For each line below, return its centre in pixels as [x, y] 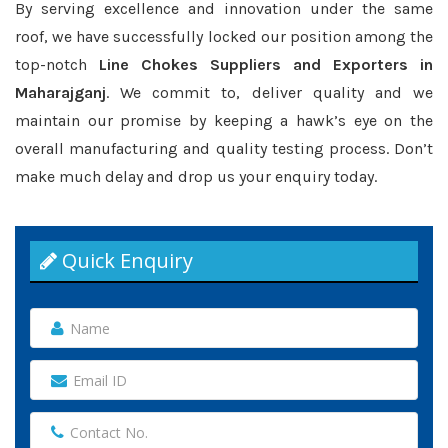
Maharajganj [60, 92]
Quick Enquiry [125, 260]
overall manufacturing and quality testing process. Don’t [224, 148]
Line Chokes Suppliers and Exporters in [266, 64]
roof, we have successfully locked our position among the [224, 36]
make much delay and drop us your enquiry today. [196, 176]
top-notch [57, 64]
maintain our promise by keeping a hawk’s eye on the [224, 120]
